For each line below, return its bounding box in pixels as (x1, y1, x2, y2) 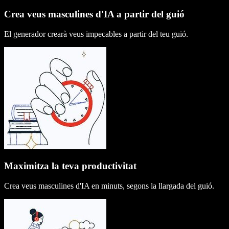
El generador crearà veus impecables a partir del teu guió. (4, 29, 188, 38)
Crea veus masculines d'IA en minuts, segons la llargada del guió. (4, 181, 214, 191)
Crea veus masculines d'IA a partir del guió (4, 9, 185, 19)
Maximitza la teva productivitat (4, 161, 136, 172)
